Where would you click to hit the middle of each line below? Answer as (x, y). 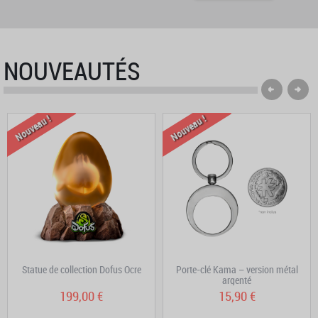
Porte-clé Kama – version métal (237, 270)
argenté (237, 280)
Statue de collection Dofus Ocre (81, 270)
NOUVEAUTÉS (72, 71)
